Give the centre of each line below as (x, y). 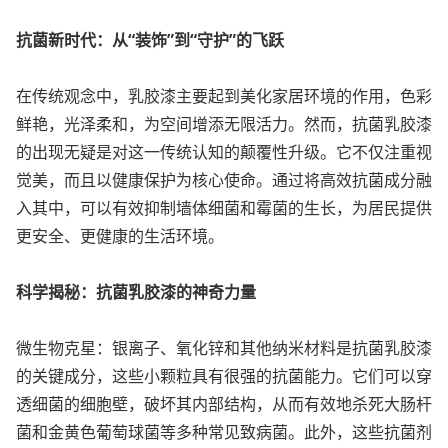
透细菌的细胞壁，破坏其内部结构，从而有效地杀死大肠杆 (224, 403)
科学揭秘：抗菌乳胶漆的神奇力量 (136, 291)
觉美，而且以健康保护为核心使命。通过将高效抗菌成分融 (224, 179)
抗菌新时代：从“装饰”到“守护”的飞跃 (150, 39)
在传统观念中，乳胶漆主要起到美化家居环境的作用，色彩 (224, 95)
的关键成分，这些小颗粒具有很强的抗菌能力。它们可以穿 (224, 375)
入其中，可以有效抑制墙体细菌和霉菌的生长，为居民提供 (224, 207)
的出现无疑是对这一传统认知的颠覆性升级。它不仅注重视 (224, 151)
